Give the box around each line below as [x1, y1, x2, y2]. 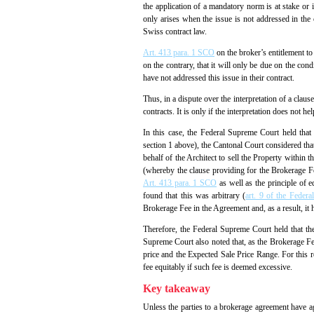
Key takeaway [143, 282, 210, 295]
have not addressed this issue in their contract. [143, 73, 294, 83]
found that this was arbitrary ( [143, 191, 246, 201]
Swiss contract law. [143, 27, 207, 37]
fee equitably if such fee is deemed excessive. [143, 262, 292, 273]
